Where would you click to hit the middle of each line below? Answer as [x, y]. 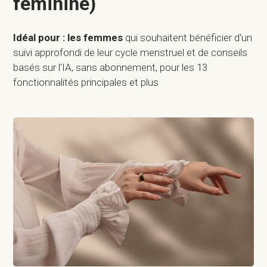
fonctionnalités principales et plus [86, 82]
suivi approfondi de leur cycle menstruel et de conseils [131, 52]
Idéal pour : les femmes [69, 38]
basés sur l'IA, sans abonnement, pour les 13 [111, 67]
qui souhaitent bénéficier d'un [189, 38]
